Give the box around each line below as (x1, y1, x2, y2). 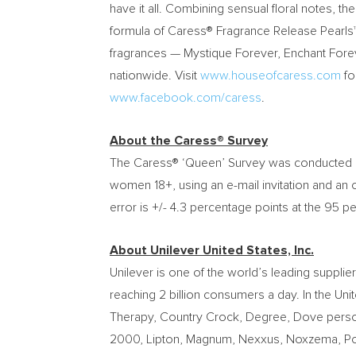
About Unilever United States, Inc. (110, 244, 314, 257)
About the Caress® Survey (110, 134, 268, 147)
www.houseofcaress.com (200, 69, 341, 82)
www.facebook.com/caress (110, 91, 261, 104)
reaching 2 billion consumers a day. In (110, 288, 315, 301)
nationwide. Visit (110, 69, 200, 82)
